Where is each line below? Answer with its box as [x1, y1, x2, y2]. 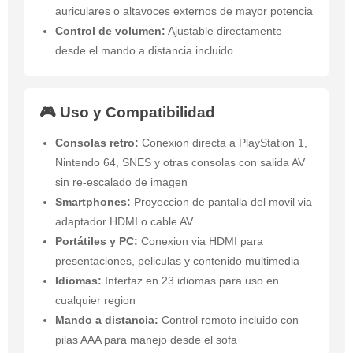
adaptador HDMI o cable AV [55, 215, 193, 229]
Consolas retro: [55, 136, 139, 150]
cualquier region [55, 294, 136, 307]
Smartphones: [55, 195, 131, 209]
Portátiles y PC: [55, 235, 138, 248]
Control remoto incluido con [158, 314, 299, 327]
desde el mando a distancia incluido [55, 44, 233, 58]
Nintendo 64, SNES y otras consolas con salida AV [55, 156, 305, 169]
